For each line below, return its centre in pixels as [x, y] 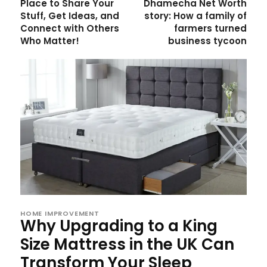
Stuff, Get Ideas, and [70, 15]
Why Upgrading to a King [119, 226]
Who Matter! [50, 41]
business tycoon [207, 41]
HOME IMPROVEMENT [60, 213]
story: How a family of [195, 15]
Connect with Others [70, 28]
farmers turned [210, 28]
